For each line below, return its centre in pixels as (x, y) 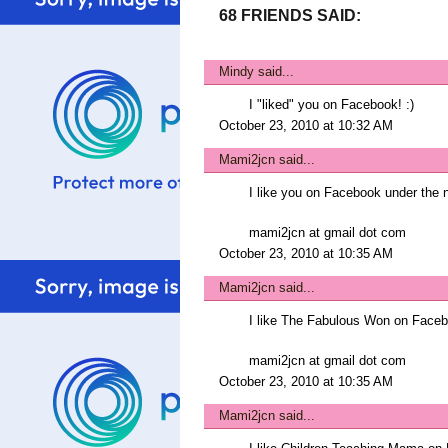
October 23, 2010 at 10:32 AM (306, 125)
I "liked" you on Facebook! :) (331, 104)
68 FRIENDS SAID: (290, 15)
